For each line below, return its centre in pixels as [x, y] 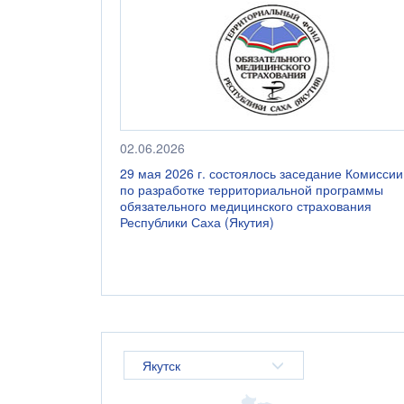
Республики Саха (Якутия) [197, 222]
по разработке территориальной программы [252, 189]
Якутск [161, 365]
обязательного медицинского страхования [246, 206]
